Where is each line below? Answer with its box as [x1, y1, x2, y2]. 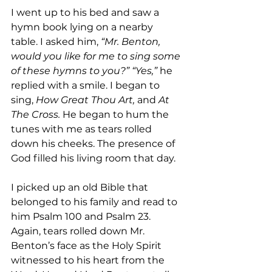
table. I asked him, [11, 36, 101, 48]
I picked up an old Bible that [11, 182, 151, 194]
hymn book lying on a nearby [11, 21, 155, 33]
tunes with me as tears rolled [11, 123, 154, 135]
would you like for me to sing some [11, 50, 183, 63]
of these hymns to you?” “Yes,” [11, 65, 160, 77]
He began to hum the [63, 109, 171, 121]
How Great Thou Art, [36, 94, 137, 106]
